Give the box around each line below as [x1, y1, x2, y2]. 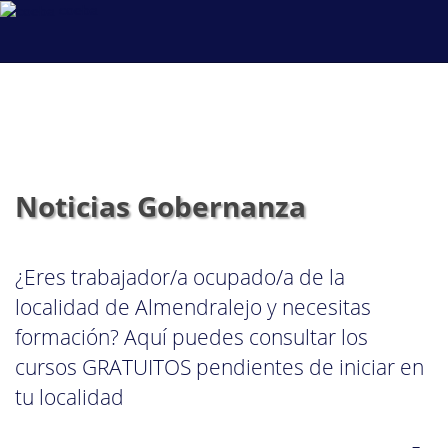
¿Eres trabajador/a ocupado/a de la [15, 262, 345, 291]
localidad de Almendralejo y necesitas [15, 292, 371, 321]
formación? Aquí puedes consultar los [15, 322, 368, 351]
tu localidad [15, 382, 124, 411]
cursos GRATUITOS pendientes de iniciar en [15, 352, 424, 381]
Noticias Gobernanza [15, 186, 306, 225]
